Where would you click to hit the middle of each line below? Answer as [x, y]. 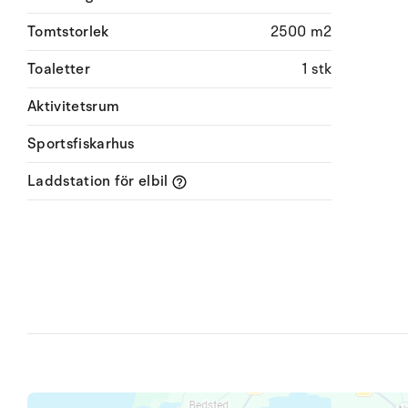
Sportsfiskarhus [81, 144]
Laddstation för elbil [100, 181]
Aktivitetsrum [74, 107]
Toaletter [59, 69]
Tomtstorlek [68, 32]
